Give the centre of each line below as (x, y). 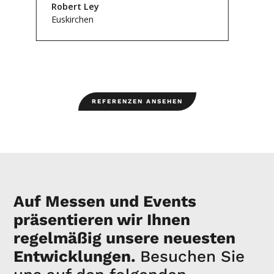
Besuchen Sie (193, 256)
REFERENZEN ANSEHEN (137, 101)
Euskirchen (72, 19)
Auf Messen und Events (105, 201)
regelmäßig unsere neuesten (125, 238)
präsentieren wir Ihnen (102, 220)
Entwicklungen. (77, 256)
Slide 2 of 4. (36, 65)
